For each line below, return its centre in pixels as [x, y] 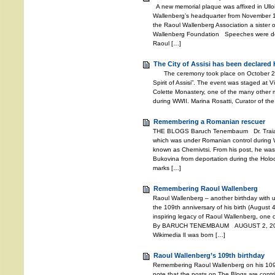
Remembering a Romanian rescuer [209, 122]
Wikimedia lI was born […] [189, 235]
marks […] [167, 168]
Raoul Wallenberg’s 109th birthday [209, 255]
